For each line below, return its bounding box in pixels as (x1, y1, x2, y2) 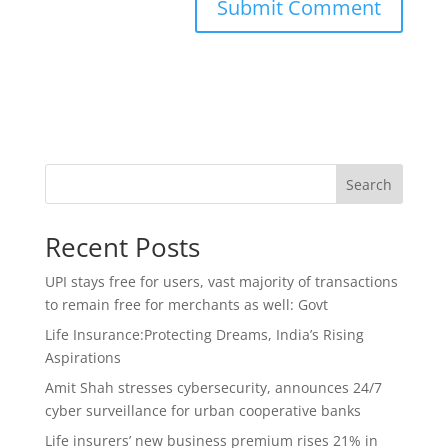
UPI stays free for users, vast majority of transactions (44, 272, 398, 291)
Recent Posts (44, 229, 200, 265)
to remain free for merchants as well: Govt (44, 295, 328, 314)
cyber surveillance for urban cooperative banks (44, 401, 361, 420)
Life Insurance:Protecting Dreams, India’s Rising (44, 325, 364, 344)
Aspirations (44, 348, 121, 367)
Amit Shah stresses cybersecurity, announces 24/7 (44, 378, 382, 397)
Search (346, 174, 393, 194)
